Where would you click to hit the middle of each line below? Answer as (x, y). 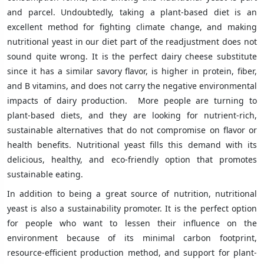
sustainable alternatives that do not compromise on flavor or (132, 130)
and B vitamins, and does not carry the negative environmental (132, 85)
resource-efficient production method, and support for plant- (132, 252)
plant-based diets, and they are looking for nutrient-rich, (132, 115)
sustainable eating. (45, 174)
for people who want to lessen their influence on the (132, 223)
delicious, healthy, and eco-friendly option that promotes (132, 159)
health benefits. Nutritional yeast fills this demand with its (132, 144)
